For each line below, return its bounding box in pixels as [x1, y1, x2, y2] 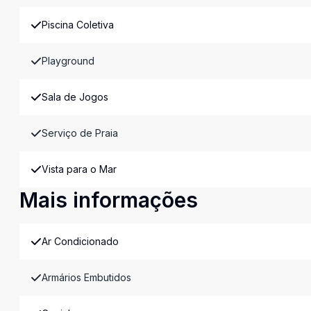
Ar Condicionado [42, 235, 119, 247]
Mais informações [19, 187, 198, 212]
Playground [42, 55, 94, 67]
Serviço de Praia [42, 127, 118, 139]
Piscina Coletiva [42, 19, 114, 31]
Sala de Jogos [42, 91, 108, 103]
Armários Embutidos [42, 271, 131, 283]
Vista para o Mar [42, 163, 117, 175]
